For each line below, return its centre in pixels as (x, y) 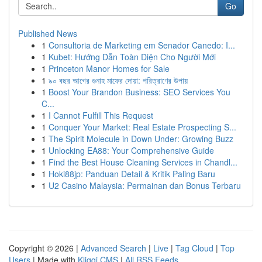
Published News (48, 33)
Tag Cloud (194, 248)
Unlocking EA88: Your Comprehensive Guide (131, 150)
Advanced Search (113, 248)
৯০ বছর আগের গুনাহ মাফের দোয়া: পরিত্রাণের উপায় (118, 80)
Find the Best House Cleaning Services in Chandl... (143, 162)
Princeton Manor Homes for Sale (109, 68)
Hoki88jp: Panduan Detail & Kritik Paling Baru (132, 174)
